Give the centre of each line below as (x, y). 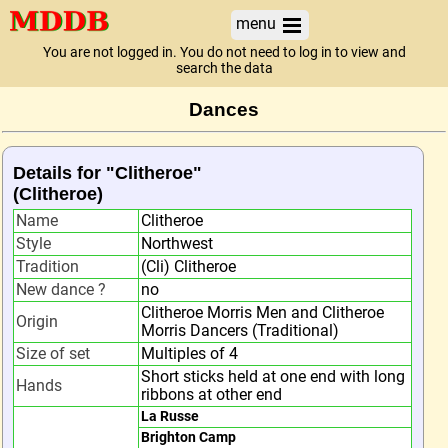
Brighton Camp (188, 437)
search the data (224, 68)
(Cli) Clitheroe (188, 266)
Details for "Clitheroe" (107, 172)
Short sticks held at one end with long (273, 376)
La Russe (170, 416)
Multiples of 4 (189, 353)
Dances (224, 109)
